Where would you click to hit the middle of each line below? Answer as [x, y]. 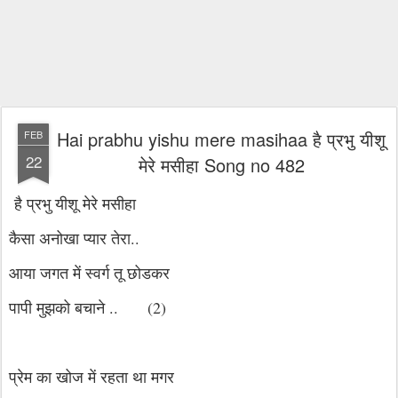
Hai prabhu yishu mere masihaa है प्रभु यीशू [221, 139]
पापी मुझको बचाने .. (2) [134, 307]
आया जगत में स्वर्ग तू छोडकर [89, 273]
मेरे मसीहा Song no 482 [221, 165]
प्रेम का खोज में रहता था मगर [92, 377]
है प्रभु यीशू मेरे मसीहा [72, 203]
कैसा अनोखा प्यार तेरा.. [74, 238]
